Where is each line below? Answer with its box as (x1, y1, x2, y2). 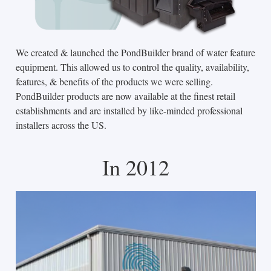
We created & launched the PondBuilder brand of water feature (15, 45, 255, 59)
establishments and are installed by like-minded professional (15, 103, 243, 117)
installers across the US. (15, 118, 106, 131)
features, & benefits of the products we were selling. (15, 74, 213, 88)
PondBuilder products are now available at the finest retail (15, 89, 235, 102)
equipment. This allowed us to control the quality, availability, (15, 60, 249, 73)
